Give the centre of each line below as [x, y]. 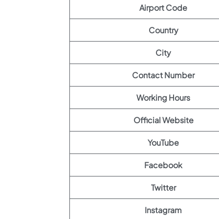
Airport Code [163, 8]
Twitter [163, 187]
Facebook [163, 165]
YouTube [163, 142]
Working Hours [163, 98]
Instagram [163, 210]
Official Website [163, 120]
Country [163, 30]
